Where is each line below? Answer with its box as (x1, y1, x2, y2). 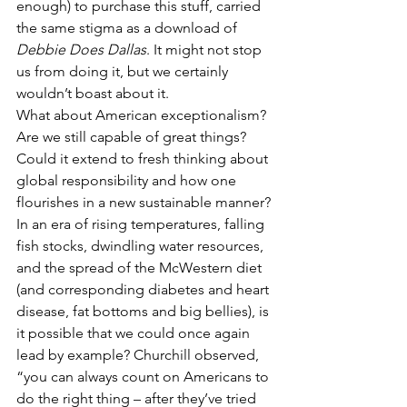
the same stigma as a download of (16, 19, 241, 36)
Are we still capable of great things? (16, 128, 250, 145)
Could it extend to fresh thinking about (16, 150, 272, 167)
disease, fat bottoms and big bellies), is (16, 303, 273, 320)
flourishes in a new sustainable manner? (16, 194, 274, 211)
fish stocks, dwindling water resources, (16, 237, 267, 254)
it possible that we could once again (16, 324, 253, 342)
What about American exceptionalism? (16, 106, 270, 124)
